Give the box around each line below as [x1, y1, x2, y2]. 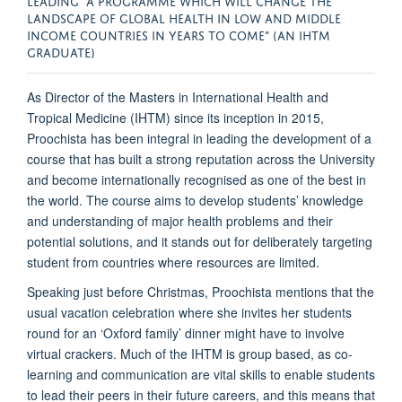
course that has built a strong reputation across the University [27, 149, 375, 168]
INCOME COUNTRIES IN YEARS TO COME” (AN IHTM [27, 23, 330, 43]
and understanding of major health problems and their [27, 211, 333, 230]
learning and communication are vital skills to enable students [27, 364, 375, 383]
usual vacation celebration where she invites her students [27, 302, 352, 321]
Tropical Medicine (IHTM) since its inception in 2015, [27, 108, 324, 127]
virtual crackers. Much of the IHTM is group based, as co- [27, 344, 353, 363]
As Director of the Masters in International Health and [27, 87, 328, 106]
